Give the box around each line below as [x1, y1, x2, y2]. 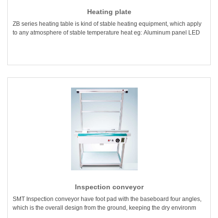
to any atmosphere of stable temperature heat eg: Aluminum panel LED [13, 29, 200, 36]
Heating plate [87, 8, 131, 16]
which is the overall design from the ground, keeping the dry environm [13, 204, 196, 212]
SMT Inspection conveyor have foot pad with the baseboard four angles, [13, 196, 201, 203]
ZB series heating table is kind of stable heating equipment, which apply [13, 20, 201, 28]
